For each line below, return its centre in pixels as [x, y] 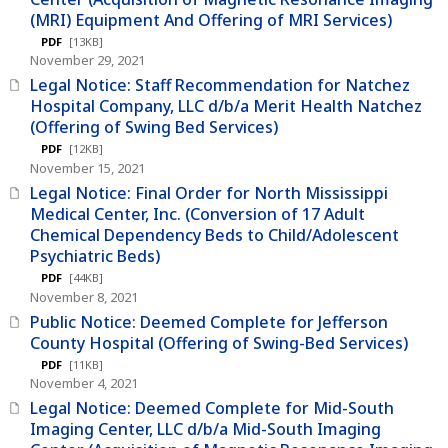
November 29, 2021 [87, 60]
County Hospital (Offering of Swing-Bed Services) [219, 342]
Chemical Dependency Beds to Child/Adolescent [214, 235]
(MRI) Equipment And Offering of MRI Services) [211, 19]
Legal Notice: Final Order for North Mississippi [209, 193]
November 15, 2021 [87, 168]
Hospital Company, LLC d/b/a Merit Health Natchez [226, 106]
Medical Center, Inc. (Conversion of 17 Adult [197, 214]
